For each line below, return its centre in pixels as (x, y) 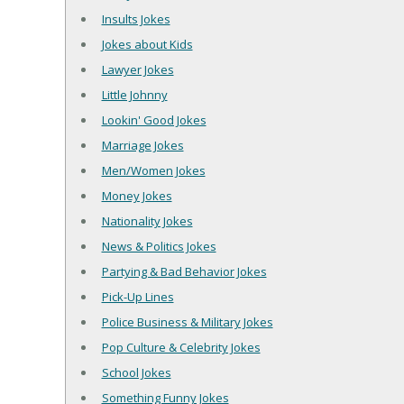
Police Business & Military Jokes (187, 321)
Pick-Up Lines (138, 296)
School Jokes (136, 372)
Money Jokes (137, 195)
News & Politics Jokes (159, 246)
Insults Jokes (136, 18)
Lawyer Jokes (138, 69)
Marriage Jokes (142, 145)
